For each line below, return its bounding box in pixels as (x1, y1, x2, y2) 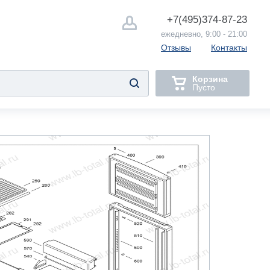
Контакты (211, 42, 247, 52)
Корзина (192, 74, 228, 84)
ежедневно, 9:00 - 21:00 (161, 29, 247, 39)
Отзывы (161, 42, 191, 52)
